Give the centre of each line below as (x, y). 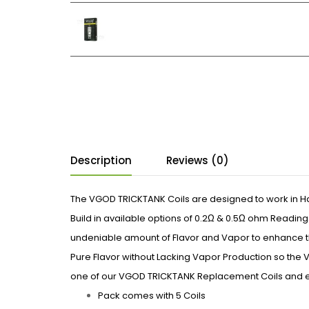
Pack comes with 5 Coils (152, 296)
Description (101, 161)
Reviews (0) (198, 161)
